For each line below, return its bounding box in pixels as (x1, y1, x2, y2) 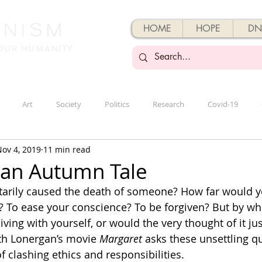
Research (153, 99, 184, 109)
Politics (105, 99, 129, 109)
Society (56, 99, 81, 109)
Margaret (99, 232, 142, 246)
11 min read (43, 143, 91, 155)
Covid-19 (208, 99, 238, 109)
